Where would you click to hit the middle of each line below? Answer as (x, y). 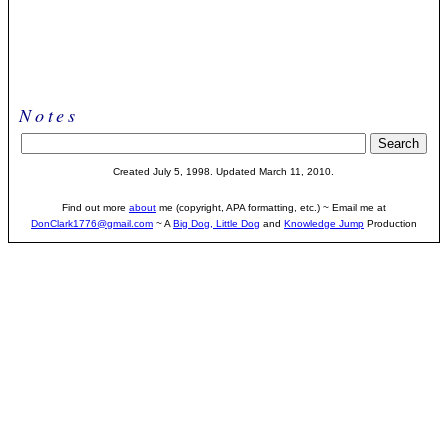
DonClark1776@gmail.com (91, 224)
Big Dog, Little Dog (216, 224)
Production (390, 224)
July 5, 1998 (182, 172)
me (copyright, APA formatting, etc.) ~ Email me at (270, 208)
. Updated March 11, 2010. (272, 172)
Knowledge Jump (323, 224)
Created (133, 172)
